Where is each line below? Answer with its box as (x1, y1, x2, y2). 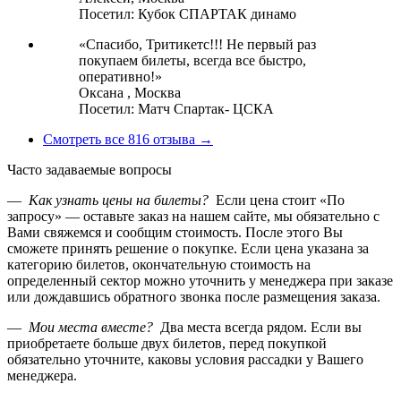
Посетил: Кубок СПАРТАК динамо (79, 6, 296, 22)
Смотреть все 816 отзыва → (43, 132, 213, 148)
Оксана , (79, 85, 134, 101)
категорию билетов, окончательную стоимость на (7, 257, 311, 273)
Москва (134, 85, 181, 101)
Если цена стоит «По (212, 192, 345, 209)
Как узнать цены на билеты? (29, 192, 209, 209)
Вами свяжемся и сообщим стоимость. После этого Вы (7, 225, 343, 241)
